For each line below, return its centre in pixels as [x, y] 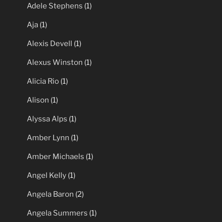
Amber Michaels [55, 204]
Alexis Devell [50, 91]
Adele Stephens [55, 54]
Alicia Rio [43, 129]
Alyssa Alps [47, 167]
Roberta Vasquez [56, 15]
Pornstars [32, 38]
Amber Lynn [48, 186]
